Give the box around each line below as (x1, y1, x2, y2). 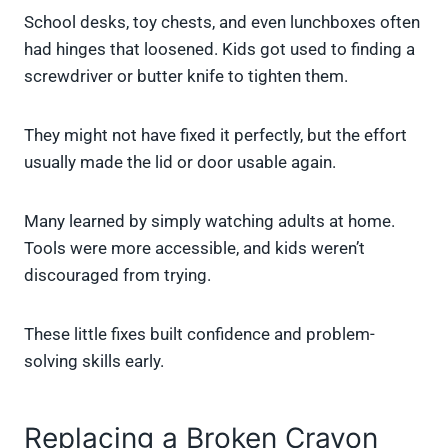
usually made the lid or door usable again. (24, 152, 336, 173)
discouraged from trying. (24, 265, 211, 286)
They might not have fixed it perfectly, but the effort (24, 125, 407, 146)
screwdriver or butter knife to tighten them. (24, 66, 348, 87)
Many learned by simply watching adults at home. (24, 211, 395, 232)
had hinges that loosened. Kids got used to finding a (24, 39, 415, 60)
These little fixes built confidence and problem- (24, 324, 375, 345)
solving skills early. (24, 351, 164, 372)
